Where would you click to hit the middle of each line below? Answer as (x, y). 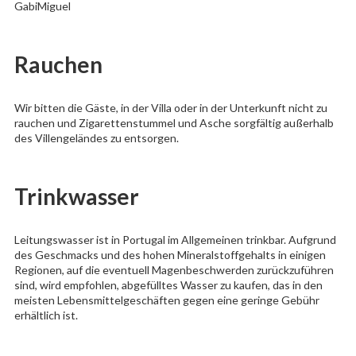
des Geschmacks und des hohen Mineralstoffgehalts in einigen (170, 254)
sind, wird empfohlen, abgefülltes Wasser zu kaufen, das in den (168, 284)
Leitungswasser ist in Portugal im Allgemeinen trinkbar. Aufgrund (175, 239)
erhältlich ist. (46, 315)
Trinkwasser (76, 196)
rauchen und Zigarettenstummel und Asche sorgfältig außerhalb (174, 122)
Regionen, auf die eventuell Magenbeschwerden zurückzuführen (174, 269)
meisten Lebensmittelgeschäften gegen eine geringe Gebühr (166, 300)
